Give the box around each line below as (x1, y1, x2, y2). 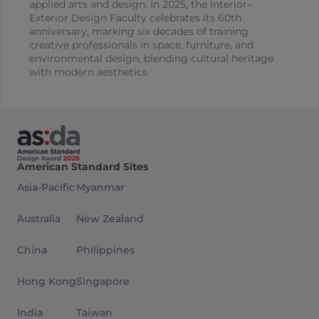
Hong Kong (17, 275, 76, 288)
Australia (17, 212, 61, 226)
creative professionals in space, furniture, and (29, 38, 253, 52)
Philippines (76, 244, 135, 257)
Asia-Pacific (17, 181, 75, 194)
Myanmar (76, 181, 125, 194)
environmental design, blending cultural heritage (29, 52, 273, 66)
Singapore (76, 275, 130, 288)
